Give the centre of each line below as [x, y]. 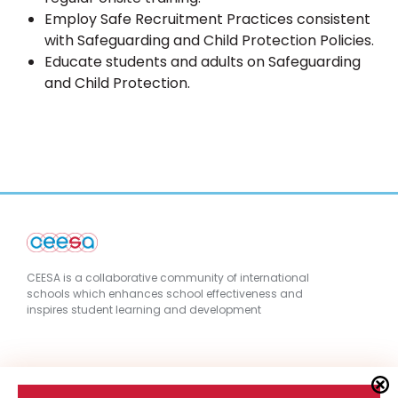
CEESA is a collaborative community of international [168, 277]
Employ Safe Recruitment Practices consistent [207, 19]
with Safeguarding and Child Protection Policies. [209, 40]
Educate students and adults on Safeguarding [203, 62]
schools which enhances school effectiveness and [165, 293]
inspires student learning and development [144, 309]
